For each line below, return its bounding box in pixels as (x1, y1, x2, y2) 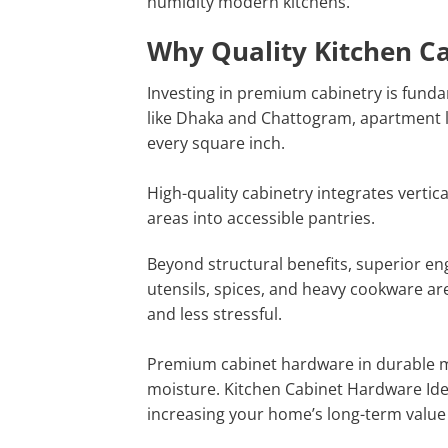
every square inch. (147, 132, 285, 155)
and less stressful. (147, 302, 282, 325)
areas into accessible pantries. (147, 207, 375, 230)
